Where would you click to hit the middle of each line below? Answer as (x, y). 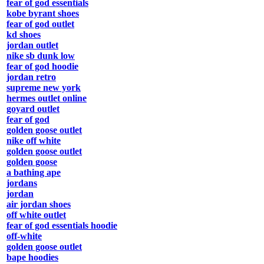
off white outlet (36, 215)
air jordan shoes (39, 204)
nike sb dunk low (41, 56)
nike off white (34, 141)
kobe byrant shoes (43, 14)
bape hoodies (32, 258)
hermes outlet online (47, 98)
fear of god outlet (40, 24)
